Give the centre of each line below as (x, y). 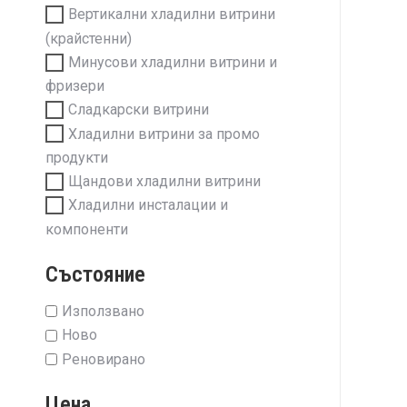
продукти (77, 158)
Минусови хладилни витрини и (173, 63)
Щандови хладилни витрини (164, 182)
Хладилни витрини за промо (164, 134)
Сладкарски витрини (139, 110)
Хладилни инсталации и (148, 205)
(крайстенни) (89, 38)
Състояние (95, 274)
